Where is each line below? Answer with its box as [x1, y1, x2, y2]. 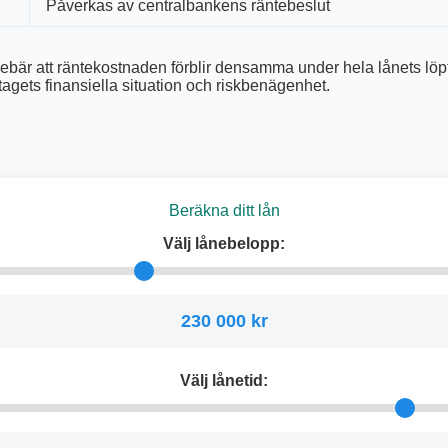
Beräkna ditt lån [168, 202, 280, 220]
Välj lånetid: [180, 371, 268, 389]
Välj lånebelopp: [163, 234, 285, 252]
